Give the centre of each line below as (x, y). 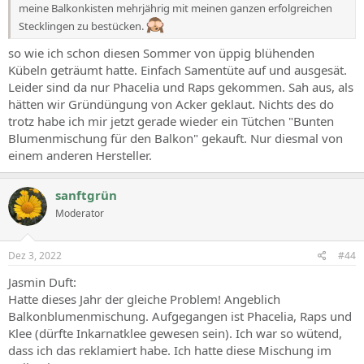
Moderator (80, 213)
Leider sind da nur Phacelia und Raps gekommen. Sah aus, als (181, 87)
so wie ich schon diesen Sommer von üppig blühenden (161, 53)
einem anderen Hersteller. (80, 155)
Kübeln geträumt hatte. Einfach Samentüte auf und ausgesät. (178, 70)
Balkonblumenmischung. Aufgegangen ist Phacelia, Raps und (180, 316)
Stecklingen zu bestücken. (82, 26)
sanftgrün (86, 195)
